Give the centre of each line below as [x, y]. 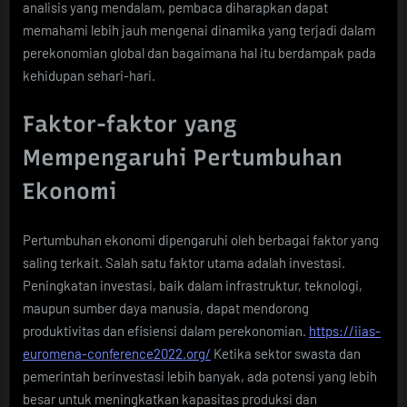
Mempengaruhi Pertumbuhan [183, 158]
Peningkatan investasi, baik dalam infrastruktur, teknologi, [193, 285]
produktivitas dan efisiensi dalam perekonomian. [166, 330]
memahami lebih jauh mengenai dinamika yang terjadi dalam [199, 30]
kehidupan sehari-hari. [89, 75]
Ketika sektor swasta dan [286, 353]
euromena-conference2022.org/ [117, 353]
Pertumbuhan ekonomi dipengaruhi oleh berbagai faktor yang [201, 239]
